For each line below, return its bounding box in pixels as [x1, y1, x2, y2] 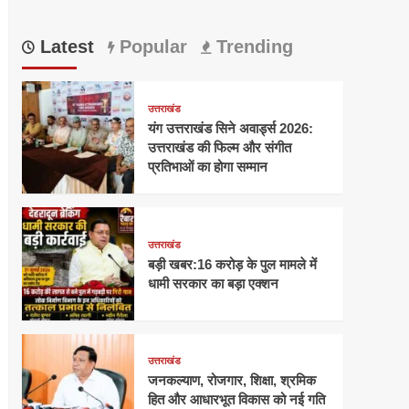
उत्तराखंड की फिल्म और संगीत [147, 139, 291, 155]
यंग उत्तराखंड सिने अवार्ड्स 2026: [147, 120, 313, 136]
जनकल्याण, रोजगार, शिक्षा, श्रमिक [147, 372, 316, 389]
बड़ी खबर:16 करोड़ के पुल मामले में [147, 256, 317, 272]
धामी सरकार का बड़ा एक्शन [147, 275, 278, 291]
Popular [113, 36, 187, 57]
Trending [210, 36, 293, 57]
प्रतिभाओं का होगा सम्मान [147, 158, 267, 174]
